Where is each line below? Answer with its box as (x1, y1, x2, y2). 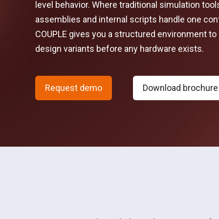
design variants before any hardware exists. (35, 44, 204, 54)
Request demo (45, 83, 102, 93)
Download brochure (143, 83, 218, 93)
